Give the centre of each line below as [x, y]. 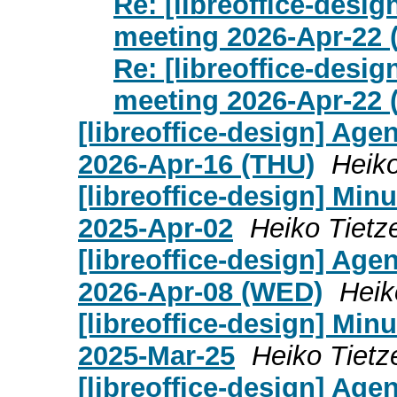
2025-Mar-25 [156, 355]
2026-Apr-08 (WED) [200, 292]
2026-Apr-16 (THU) [196, 164]
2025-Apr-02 [156, 228]
